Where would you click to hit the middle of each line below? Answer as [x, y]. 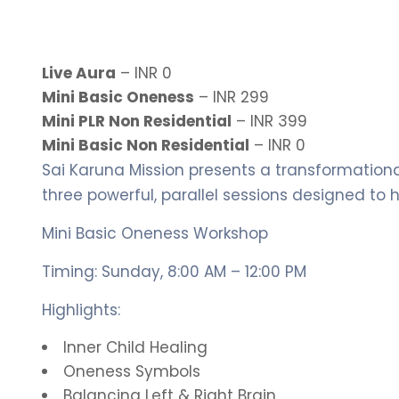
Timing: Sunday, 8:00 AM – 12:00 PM [174, 272]
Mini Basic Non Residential [146, 145]
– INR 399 [269, 121]
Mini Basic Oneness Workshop [155, 233]
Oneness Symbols [132, 371]
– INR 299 [232, 97]
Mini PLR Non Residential [137, 121]
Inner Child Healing [135, 347]
